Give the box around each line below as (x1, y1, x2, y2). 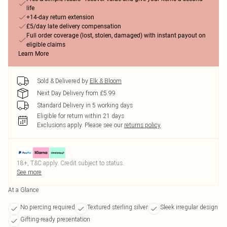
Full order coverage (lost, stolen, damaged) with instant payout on (26, 32, 206, 39)
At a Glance (8, 186, 39, 194)
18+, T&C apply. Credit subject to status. (17, 159, 124, 167)
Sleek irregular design (160, 203, 218, 211)
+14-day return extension (26, 14, 94, 21)
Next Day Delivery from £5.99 (37, 89, 116, 97)
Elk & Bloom (90, 77, 122, 85)
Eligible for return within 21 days (37, 112, 124, 120)
